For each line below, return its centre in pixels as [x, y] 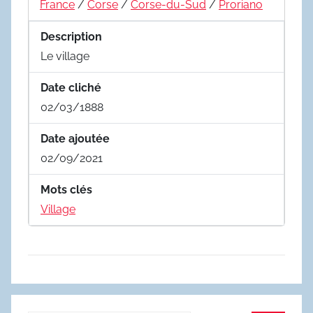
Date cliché [71, 87]
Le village [65, 56]
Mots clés [66, 189]
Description [71, 36]
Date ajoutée [75, 138]
